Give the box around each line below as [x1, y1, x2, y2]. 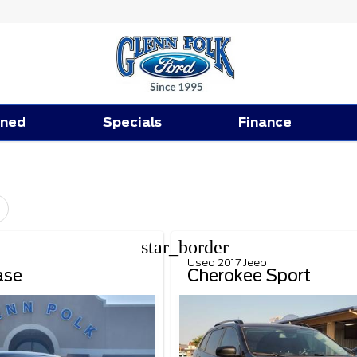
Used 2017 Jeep [186, 256, 267, 269]
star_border [140, 236, 229, 257]
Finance [238, 114, 292, 130]
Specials [103, 114, 163, 130]
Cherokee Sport [186, 265, 311, 285]
